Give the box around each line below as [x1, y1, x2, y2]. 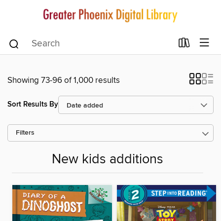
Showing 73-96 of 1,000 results [7, 74, 120, 86]
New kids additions [52, 151, 163, 168]
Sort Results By [7, 100, 58, 110]
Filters [16, 128, 35, 137]
